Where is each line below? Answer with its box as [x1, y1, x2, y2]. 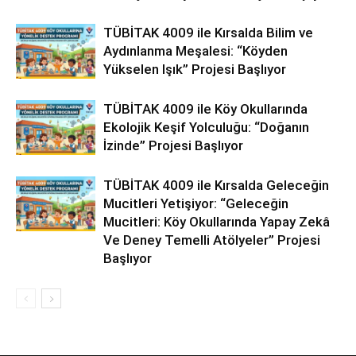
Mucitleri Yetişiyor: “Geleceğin [103, 195, 288, 212]
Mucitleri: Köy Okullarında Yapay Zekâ [103, 214, 330, 230]
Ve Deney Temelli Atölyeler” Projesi [103, 232, 320, 249]
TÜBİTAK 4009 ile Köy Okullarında [103, 101, 308, 118]
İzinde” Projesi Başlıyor [103, 137, 243, 154]
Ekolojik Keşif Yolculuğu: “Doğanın [103, 119, 309, 136]
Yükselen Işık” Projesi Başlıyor [103, 61, 286, 78]
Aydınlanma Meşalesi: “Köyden [103, 43, 288, 60]
